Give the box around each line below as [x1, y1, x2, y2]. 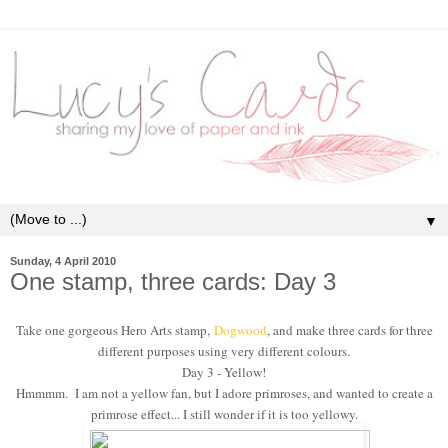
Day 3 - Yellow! [182, 363, 266, 382]
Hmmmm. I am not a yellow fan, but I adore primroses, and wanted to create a [15, 384, 433, 403]
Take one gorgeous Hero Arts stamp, [15, 321, 214, 340]
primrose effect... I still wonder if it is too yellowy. [90, 405, 358, 424]
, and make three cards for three [266, 321, 433, 340]
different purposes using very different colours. [98, 342, 350, 361]
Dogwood [213, 321, 267, 340]
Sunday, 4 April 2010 [10, 255, 116, 268]
